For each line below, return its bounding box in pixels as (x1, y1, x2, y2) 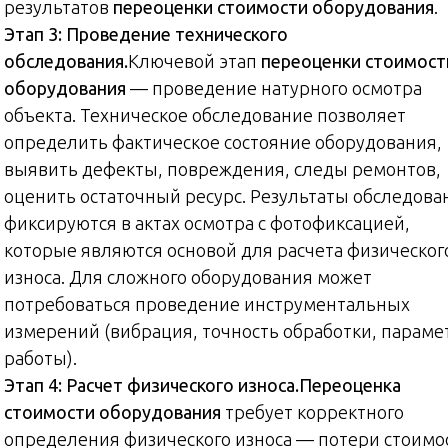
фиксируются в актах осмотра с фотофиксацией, (4, 212, 410, 233)
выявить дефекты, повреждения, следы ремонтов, (4, 158, 441, 179)
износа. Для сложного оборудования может (4, 266, 372, 287)
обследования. (4, 50, 128, 71)
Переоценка (299, 374, 401, 395)
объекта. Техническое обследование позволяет (4, 104, 406, 125)
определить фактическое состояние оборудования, (4, 131, 442, 152)
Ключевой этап (128, 50, 261, 71)
